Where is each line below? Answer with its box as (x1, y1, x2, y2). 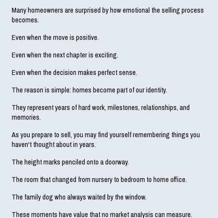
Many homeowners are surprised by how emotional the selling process (12, 5, 204, 15)
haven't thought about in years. (12, 139, 96, 149)
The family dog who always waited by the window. (12, 192, 146, 202)
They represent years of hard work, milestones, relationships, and (12, 102, 190, 112)
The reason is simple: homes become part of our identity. (12, 85, 167, 95)
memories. (12, 112, 41, 122)
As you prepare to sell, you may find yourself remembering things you (12, 129, 200, 140)
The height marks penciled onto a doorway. (12, 157, 129, 167)
